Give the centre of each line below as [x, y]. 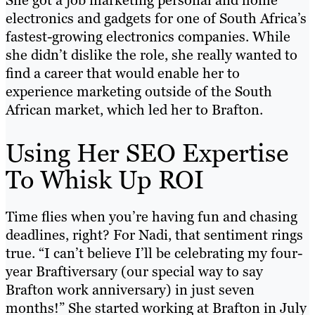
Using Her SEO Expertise [147, 153]
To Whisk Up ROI [105, 180]
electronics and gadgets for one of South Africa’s [156, 19]
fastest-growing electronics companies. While [148, 37]
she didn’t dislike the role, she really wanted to [152, 55]
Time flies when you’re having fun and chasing [152, 217]
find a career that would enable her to [123, 73]
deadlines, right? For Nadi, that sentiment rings [154, 235]
